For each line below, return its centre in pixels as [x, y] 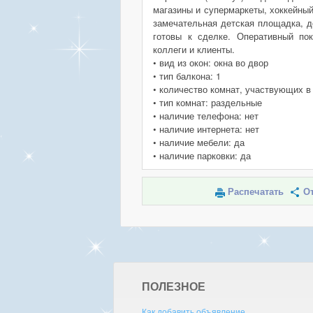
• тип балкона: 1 [187, 76]
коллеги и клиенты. [194, 49]
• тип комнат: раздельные [208, 102]
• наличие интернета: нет [206, 129]
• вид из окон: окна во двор [211, 63]
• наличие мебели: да [199, 142]
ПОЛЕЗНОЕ [173, 286]
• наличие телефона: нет [206, 116]
